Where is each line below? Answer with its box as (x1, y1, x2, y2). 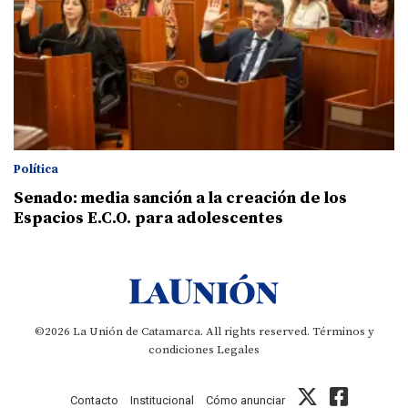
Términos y (311, 324, 374, 340)
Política (14, 162, 58, 178)
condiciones (148, 342, 214, 358)
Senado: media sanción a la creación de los (14, 188, 347, 209)
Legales (217, 342, 260, 358)
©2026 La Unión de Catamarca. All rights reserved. (34, 324, 312, 340)
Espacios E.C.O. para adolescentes (14, 208, 283, 229)
